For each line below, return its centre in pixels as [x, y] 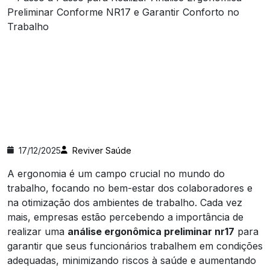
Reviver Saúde [102, 150]
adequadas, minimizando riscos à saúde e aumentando [132, 260]
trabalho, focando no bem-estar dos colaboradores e [130, 188]
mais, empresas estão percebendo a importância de [125, 217]
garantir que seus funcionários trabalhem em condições [135, 246]
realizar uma [37, 231]
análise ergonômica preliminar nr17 [151, 231]
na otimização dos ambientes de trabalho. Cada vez [125, 202]
